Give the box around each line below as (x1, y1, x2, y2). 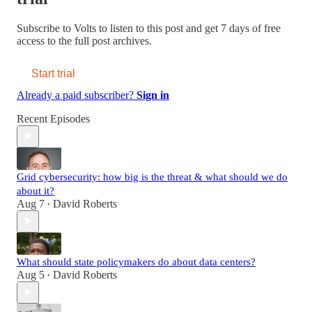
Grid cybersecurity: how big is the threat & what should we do (17, 171, 288, 182)
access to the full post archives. (17, 34, 152, 47)
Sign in (136, 88, 169, 101)
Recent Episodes (17, 112, 90, 125)
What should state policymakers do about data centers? (17, 256, 256, 267)
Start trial (31, 67, 75, 79)
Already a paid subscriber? (17, 88, 136, 101)
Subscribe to (17, 22, 74, 34)
